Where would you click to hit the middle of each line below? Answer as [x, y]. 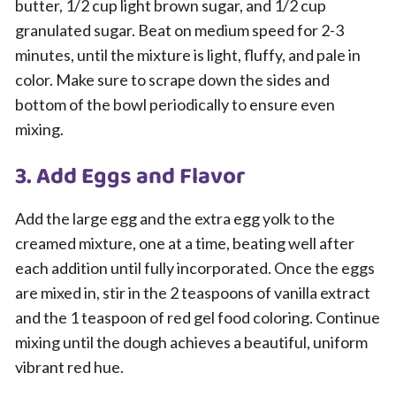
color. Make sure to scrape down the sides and [172, 80]
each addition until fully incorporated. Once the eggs [195, 268]
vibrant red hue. [69, 367]
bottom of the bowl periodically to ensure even [175, 104]
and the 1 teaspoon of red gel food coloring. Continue [198, 317]
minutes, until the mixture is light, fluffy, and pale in [188, 55]
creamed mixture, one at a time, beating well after [185, 243]
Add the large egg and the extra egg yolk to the [175, 218]
